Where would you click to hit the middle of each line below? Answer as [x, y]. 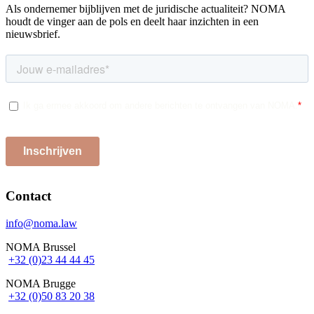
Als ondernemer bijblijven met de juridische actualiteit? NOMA [145, 9]
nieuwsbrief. [34, 34]
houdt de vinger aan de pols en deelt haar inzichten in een [132, 22]
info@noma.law [41, 223]
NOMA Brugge [41, 283]
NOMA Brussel [41, 247]
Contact [28, 196]
